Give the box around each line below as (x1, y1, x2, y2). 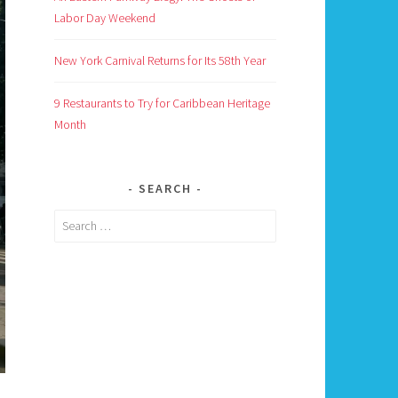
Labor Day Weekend (54, 9, 155, 26)
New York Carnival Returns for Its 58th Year (54, 52, 266, 68)
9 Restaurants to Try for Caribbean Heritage (54, 94, 270, 111)
